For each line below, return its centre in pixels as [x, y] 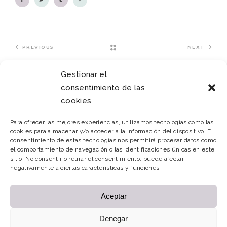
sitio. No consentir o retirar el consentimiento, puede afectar [97, 158]
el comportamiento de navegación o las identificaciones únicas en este [112, 149]
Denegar [113, 219]
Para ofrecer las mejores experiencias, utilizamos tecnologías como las [112, 122]
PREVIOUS [38, 47]
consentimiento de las [103, 87]
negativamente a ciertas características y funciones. [86, 167]
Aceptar [113, 196]
